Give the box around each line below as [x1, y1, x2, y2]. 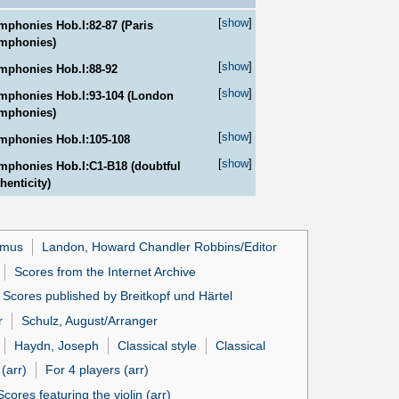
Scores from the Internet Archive [13, 264, 196, 279]
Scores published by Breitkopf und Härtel [2, 289, 232, 304]
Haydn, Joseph [14, 338, 100, 353]
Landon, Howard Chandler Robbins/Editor [42, 240, 278, 255]
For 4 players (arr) [45, 362, 150, 378]
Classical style [118, 338, 198, 353]
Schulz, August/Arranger [21, 313, 159, 329]
